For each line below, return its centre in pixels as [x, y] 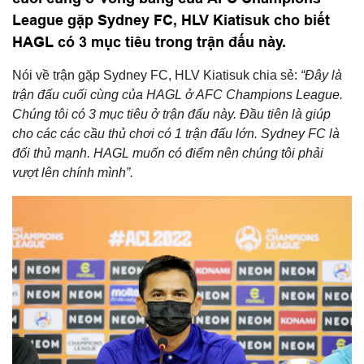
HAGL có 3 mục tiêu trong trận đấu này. [149, 42]
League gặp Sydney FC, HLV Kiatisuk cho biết [171, 20]
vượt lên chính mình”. [73, 173]
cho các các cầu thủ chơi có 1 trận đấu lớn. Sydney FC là [176, 134]
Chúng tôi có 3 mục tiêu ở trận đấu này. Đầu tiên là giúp [171, 114]
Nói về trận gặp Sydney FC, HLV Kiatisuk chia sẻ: [155, 75]
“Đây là [320, 75]
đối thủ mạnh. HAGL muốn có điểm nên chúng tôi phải [168, 153]
